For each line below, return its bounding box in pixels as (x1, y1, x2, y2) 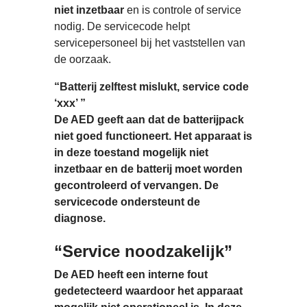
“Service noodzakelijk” (54, 243, 232, 261)
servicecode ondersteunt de (54, 196, 200, 208)
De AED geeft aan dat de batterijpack (54, 114, 244, 126)
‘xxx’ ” (54, 97, 86, 110)
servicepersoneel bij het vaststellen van (54, 37, 245, 49)
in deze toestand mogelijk (54, 147, 189, 159)
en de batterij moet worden (102, 163, 243, 175)
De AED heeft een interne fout (54, 268, 208, 280)
